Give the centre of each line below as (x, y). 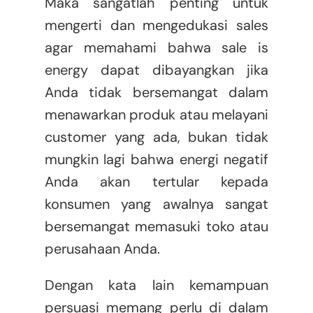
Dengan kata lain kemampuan (156, 285)
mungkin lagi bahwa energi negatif (156, 160)
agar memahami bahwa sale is (156, 48)
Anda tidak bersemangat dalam (156, 93)
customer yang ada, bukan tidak (156, 137)
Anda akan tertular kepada (156, 182)
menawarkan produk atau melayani (156, 115)
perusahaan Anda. (102, 249)
